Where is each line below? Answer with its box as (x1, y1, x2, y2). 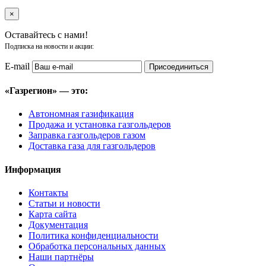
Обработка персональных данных (28, 241, 166, 251)
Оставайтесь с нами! (5, 29, 88, 40)
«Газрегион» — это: (5, 85, 88, 96)
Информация (5, 164, 61, 175)
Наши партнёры (28, 252, 94, 262)
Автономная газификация (28, 109, 134, 119)
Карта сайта (28, 209, 77, 219)
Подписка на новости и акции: (5, 42, 94, 50)
